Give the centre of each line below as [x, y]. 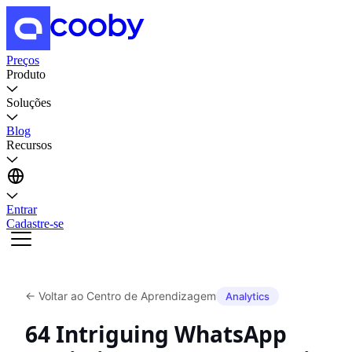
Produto [26, 74]
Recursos [29, 145]
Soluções [29, 103]
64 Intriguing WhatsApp [156, 334]
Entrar [22, 209]
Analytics [247, 296]
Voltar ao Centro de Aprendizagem [127, 296]
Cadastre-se [35, 224]
